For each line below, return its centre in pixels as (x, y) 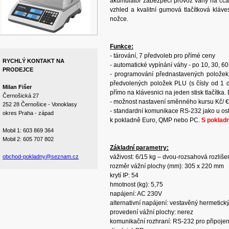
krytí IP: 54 (124, 175)
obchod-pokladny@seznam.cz (41, 156)
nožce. (119, 19)
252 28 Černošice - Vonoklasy (40, 104)
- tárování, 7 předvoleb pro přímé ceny (163, 56)
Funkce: (122, 47)
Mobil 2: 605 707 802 (28, 139)
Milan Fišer (18, 87)
